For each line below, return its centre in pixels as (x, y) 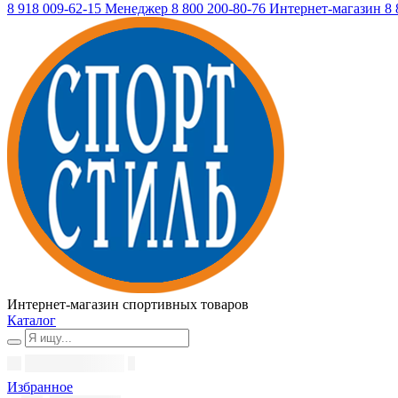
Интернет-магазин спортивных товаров (128, 304)
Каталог (32, 320)
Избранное (40, 387)
